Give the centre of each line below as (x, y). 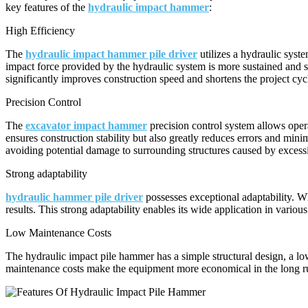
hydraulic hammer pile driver (74, 197)
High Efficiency (40, 31)
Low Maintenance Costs (58, 233)
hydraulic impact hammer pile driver (111, 54)
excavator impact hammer (86, 126)
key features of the (47, 8)
